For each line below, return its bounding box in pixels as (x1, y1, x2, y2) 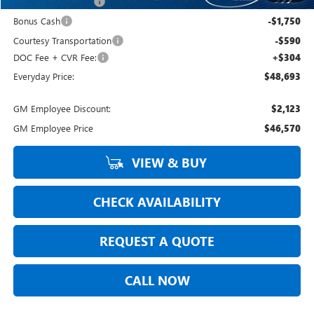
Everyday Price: (13, 69, 75, 82)
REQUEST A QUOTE (100, 232, 215, 250)
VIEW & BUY (128, 153, 207, 171)
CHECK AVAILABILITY (93, 193, 221, 210)
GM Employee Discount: (13, 102, 111, 114)
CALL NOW (124, 271, 190, 289)
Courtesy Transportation (13, 34, 112, 46)
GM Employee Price (13, 121, 94, 134)
